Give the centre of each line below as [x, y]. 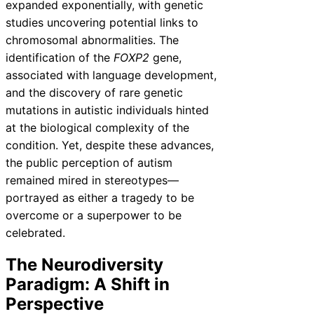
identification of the [60, 57]
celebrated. [35, 232]
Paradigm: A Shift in [88, 285]
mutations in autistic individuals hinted [107, 110]
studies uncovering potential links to [102, 22]
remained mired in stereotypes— [92, 180]
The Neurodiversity [84, 265]
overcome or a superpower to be [94, 215]
